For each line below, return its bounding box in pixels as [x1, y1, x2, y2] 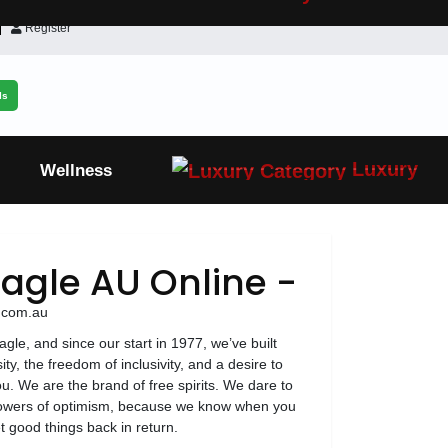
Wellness [39, 160, 112, 180]
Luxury [345, 158, 418, 181]
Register [21, 20, 71, 35]
